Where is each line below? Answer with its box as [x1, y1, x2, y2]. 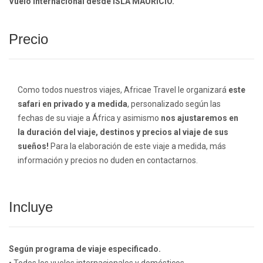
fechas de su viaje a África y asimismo [18, 113, 161, 123]
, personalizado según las [127, 99, 221, 109]
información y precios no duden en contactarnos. [18, 156, 198, 166]
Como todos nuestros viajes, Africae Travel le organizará [18, 85, 228, 95]
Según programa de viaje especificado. [9, 244, 161, 254]
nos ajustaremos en [161, 113, 238, 123]
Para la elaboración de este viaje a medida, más [49, 141, 226, 151]
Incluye [9, 199, 53, 215]
